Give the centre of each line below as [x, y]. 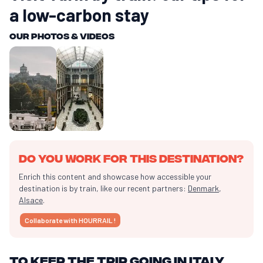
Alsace [31, 200]
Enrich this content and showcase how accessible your [115, 176]
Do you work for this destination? [131, 157]
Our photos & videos [62, 35]
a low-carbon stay [79, 14]
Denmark [203, 188]
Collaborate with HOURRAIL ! [70, 220]
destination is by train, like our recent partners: [103, 188]
